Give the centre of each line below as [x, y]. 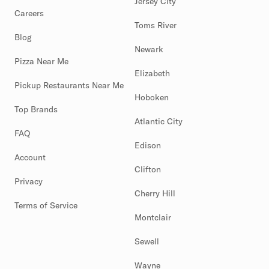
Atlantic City [159, 121]
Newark [149, 49]
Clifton [148, 169]
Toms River [156, 25]
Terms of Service [46, 205]
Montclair [153, 217]
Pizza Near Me [41, 61]
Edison [148, 145]
